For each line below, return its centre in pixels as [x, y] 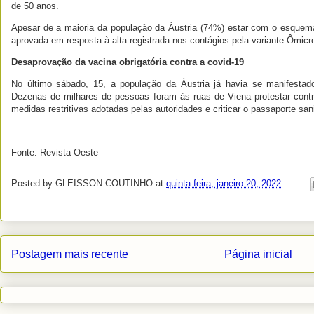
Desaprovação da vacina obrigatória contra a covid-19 [128, 62]
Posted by [33, 183]
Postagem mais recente [70, 254]
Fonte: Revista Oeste [55, 152]
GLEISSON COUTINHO [104, 183]
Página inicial [258, 254]
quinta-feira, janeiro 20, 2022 [224, 183]
